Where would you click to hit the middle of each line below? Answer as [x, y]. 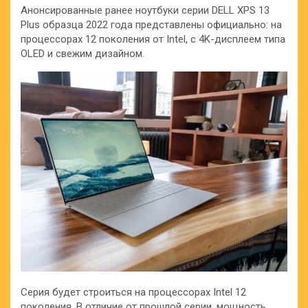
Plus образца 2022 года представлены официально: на [151, 25]
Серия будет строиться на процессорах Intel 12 [133, 292]
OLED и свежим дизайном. [82, 54]
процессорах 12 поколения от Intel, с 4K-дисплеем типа [153, 39]
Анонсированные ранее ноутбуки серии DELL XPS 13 [145, 10]
